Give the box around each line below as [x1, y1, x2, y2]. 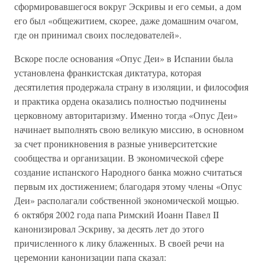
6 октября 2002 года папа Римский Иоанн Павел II [14, 208, 219, 221]
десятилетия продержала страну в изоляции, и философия [14, 80, 248, 93]
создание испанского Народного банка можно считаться [14, 166, 242, 178]
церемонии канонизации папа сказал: [14, 251, 166, 263]
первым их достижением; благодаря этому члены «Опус [14, 180, 242, 192]
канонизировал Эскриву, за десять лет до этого [14, 222, 204, 235]
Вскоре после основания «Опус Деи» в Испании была [14, 52, 233, 64]
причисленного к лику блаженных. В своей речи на [14, 237, 224, 249]
